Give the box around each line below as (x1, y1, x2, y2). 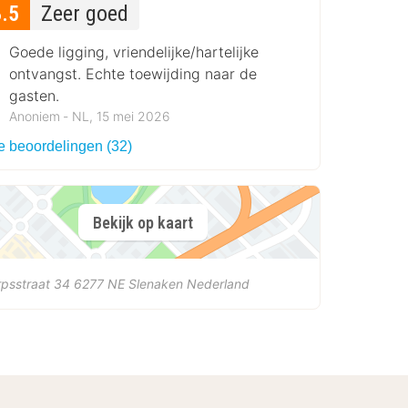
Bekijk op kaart (92, 212, 193, 232)
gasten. (9, 87, 60, 105)
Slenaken (128, 276, 184, 292)
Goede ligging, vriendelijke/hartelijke (9, 43, 260, 61)
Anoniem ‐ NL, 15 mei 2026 (9, 108, 171, 125)
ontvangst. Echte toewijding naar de (9, 65, 258, 83)
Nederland (187, 276, 250, 292)
